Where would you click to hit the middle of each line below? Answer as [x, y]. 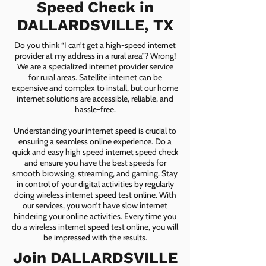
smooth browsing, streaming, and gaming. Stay [95, 173]
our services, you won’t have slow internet [95, 205]
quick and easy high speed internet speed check [95, 152]
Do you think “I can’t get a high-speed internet [95, 45]
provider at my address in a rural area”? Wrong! [95, 56]
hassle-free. [95, 109]
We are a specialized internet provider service [95, 66]
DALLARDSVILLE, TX [95, 25]
